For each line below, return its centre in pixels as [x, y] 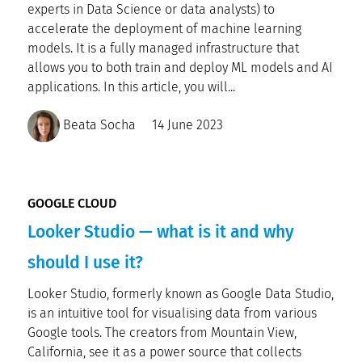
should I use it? [85, 263]
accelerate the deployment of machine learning [164, 29]
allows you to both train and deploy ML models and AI [180, 67]
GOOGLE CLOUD [72, 203]
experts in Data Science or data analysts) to [151, 9]
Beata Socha [98, 125]
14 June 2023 [187, 125]
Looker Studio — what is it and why [161, 232]
